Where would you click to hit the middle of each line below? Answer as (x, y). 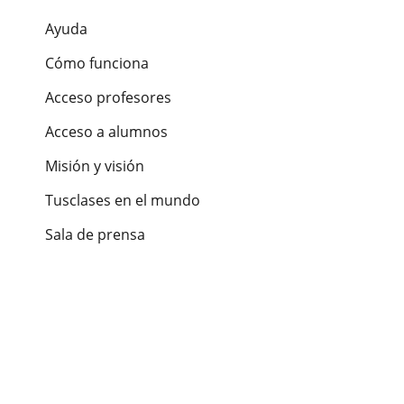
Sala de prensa (95, 235)
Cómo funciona (97, 64)
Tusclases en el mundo (123, 201)
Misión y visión (95, 166)
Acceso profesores (108, 98)
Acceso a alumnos (106, 132)
